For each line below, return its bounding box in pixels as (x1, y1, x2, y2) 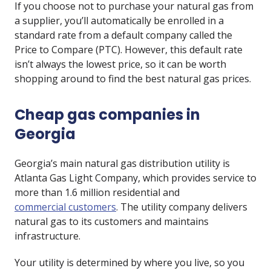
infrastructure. (15, 229, 80, 243)
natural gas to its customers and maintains (15, 215, 209, 228)
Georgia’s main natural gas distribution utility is (15, 157, 230, 170)
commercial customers (15, 200, 116, 214)
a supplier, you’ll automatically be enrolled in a (15, 14, 224, 27)
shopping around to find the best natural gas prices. (15, 72, 251, 85)
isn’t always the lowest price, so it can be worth (15, 57, 226, 71)
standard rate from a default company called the (15, 28, 232, 42)
